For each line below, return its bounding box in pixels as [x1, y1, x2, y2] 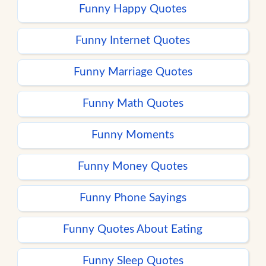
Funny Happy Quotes [79, 4, 187, 15]
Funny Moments [91, 129, 175, 141]
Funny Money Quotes [78, 161, 188, 173]
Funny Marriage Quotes [73, 66, 192, 78]
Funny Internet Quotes [75, 35, 191, 47]
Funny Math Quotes [82, 98, 183, 110]
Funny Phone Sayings [79, 192, 186, 204]
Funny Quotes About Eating [63, 224, 203, 236]
